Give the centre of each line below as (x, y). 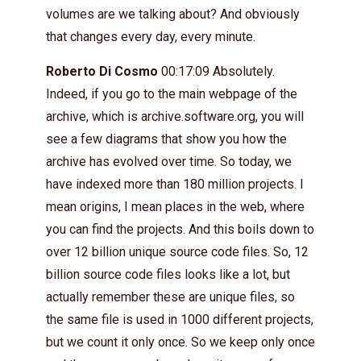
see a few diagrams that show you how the (166, 139)
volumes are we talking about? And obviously (173, 14)
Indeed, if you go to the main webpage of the (172, 93)
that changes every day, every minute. (151, 36)
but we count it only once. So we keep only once (180, 342)
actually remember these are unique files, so (170, 297)
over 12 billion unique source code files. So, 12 (177, 251)
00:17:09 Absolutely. (216, 71)
